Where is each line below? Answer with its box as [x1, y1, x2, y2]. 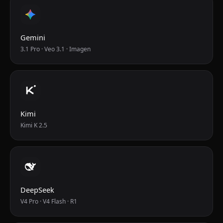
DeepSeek [20, 185, 54, 195]
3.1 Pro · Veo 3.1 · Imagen [20, 45, 91, 53]
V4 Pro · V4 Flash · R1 [20, 197, 77, 206]
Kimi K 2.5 [20, 121, 47, 129]
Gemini [20, 32, 45, 42]
